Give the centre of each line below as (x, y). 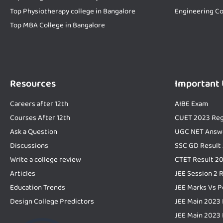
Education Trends (38, 187)
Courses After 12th (40, 118)
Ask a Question (34, 132)
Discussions (29, 146)
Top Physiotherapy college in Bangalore (73, 11)
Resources (33, 83)
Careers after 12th (39, 104)
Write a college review (46, 160)
